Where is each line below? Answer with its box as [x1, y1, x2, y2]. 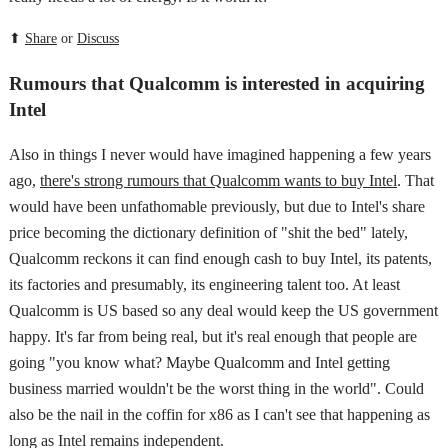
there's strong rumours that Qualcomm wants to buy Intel [39, 171, 397, 189]
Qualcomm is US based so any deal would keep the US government [8, 301, 438, 319]
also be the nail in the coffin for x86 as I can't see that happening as [8, 405, 430, 423]
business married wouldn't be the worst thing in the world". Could [8, 379, 424, 397]
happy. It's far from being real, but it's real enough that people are [8, 327, 417, 345]
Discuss [76, 31, 119, 47]
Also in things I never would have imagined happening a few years [8, 145, 431, 163]
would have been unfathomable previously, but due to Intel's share [8, 197, 425, 215]
